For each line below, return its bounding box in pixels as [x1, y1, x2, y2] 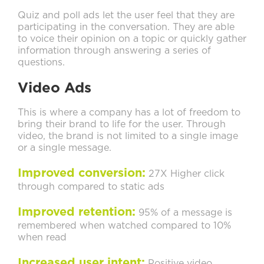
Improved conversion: [18, 167, 146, 180]
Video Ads [18, 81, 91, 96]
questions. [18, 58, 65, 68]
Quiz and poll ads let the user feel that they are [18, 11, 235, 21]
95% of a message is [136, 208, 232, 218]
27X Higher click [146, 169, 225, 179]
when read [18, 233, 67, 243]
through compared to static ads [18, 182, 164, 192]
